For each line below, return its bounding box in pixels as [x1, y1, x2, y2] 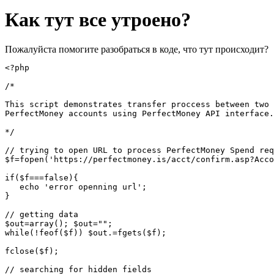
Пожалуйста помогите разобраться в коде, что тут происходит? [5, 44, 268, 55]
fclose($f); [5, 246, 59, 256]
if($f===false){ [5, 173, 78, 183]
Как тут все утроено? [5, 8, 191, 31]
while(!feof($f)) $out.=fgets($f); [5, 228, 166, 238]
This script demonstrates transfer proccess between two [5, 100, 269, 109]
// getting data [5, 210, 78, 220]
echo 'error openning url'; [5, 182, 147, 192]
